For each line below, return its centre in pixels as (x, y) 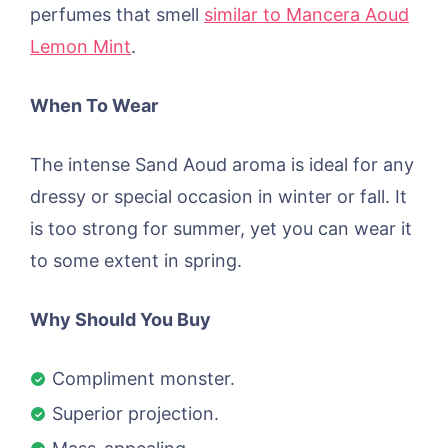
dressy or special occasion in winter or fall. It (218, 196)
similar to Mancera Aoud (306, 14)
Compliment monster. (143, 378)
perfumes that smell (117, 14)
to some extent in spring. (136, 260)
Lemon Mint (80, 46)
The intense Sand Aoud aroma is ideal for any (222, 164)
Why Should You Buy (120, 319)
